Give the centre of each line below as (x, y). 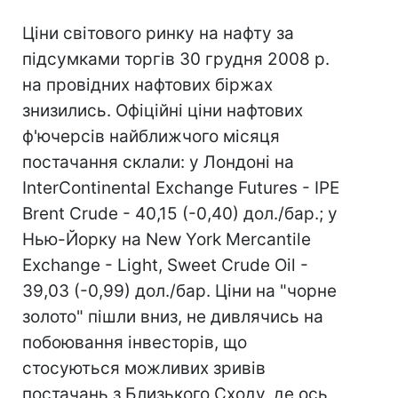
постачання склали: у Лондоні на (158, 162)
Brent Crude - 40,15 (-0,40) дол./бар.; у (180, 214)
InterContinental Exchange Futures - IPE (181, 188)
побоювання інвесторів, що (135, 342)
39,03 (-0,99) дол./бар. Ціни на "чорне (179, 291)
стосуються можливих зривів (144, 368)
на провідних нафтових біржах (147, 85)
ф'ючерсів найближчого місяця (151, 136)
